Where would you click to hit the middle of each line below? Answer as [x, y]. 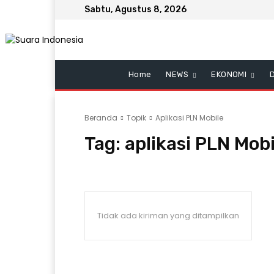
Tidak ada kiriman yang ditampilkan [168, 216]
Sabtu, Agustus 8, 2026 [135, 9]
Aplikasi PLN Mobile [189, 118]
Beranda [101, 118]
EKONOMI [229, 74]
